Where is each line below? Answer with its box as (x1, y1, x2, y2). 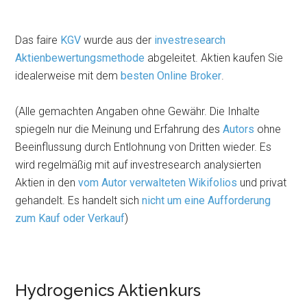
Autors (223, 123, 255, 136)
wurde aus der (81, 34, 155, 47)
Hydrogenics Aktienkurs (15, 280, 201, 300)
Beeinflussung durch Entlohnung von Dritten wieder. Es (15, 140, 272, 153)
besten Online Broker (121, 69, 222, 82)
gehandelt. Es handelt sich (15, 194, 143, 207)
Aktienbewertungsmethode (15, 51, 145, 64)
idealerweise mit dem (15, 69, 121, 82)
